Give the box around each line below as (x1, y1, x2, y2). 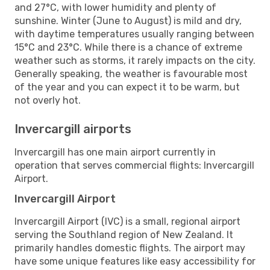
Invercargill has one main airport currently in (14, 146, 216, 158)
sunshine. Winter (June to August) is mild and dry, (14, 14, 242, 27)
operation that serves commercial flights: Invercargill (14, 159, 254, 171)
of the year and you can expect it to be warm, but (14, 81, 240, 93)
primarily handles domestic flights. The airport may (14, 242, 245, 254)
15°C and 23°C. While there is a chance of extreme (14, 41, 242, 53)
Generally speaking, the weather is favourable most (14, 67, 248, 80)
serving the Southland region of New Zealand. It (14, 228, 233, 240)
